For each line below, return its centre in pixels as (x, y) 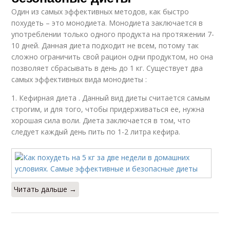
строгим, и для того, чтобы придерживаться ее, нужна (108, 109)
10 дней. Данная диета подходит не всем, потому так (105, 45)
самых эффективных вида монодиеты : (79, 79)
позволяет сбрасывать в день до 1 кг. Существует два (107, 68)
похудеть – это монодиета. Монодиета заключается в (107, 23)
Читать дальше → (45, 189)
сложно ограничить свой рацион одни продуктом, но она (112, 57)
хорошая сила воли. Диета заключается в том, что (101, 120)
